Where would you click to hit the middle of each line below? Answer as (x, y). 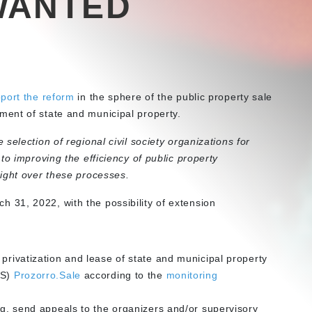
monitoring (192, 275)
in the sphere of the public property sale (173, 97)
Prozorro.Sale (47, 275)
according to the (123, 275)
